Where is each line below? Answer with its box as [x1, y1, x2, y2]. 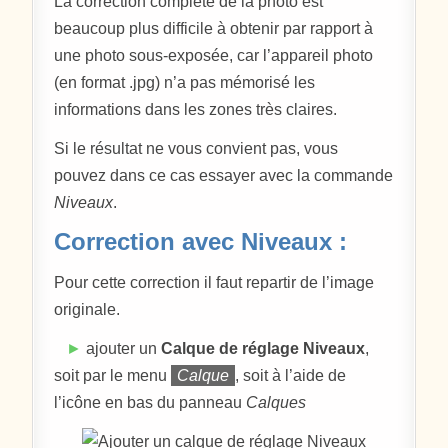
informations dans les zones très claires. [54, 101, 338, 119]
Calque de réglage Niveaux [161, 339, 366, 357]
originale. [54, 300, 121, 318]
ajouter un [82, 339, 162, 357]
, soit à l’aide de [235, 366, 347, 384]
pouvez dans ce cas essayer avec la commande [54, 167, 394, 185]
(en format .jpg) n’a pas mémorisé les [54, 74, 316, 92]
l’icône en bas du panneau [54, 393, 247, 411]
